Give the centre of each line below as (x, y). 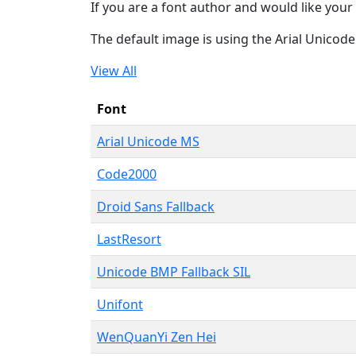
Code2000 (127, 174)
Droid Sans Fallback (156, 206)
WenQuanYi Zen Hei (157, 337)
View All (114, 70)
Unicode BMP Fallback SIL (174, 271)
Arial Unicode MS (148, 141)
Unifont (120, 304)
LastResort (129, 239)
